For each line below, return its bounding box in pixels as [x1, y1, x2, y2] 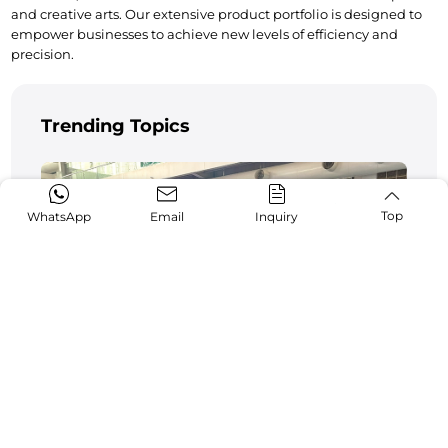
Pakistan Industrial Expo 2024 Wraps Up [41, 377, 382, 397]
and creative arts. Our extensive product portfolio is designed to [11, 6, 423, 23]
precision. [11, 46, 75, 63]
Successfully [41, 399, 146, 419]
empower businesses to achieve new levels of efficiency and [11, 26, 399, 43]
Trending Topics [41, 115, 191, 138]
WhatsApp [26, 209, 91, 224]
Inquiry [255, 209, 299, 224]
